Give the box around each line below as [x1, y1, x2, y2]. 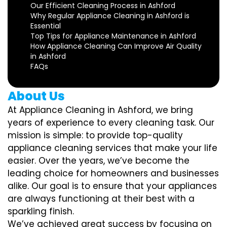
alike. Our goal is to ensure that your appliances [8, 179, 217, 192]
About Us [8, 87, 65, 104]
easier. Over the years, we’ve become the [8, 154, 190, 167]
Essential [30, 20, 61, 31]
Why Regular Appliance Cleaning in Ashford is [30, 10, 190, 21]
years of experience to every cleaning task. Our [8, 116, 214, 129]
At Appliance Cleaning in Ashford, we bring [8, 103, 193, 116]
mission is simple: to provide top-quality [8, 129, 183, 141]
